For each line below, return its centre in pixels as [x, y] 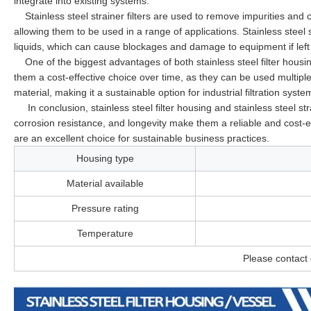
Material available [105, 183]
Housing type [105, 158]
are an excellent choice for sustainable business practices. [142, 138]
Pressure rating [105, 208]
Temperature [105, 233]
